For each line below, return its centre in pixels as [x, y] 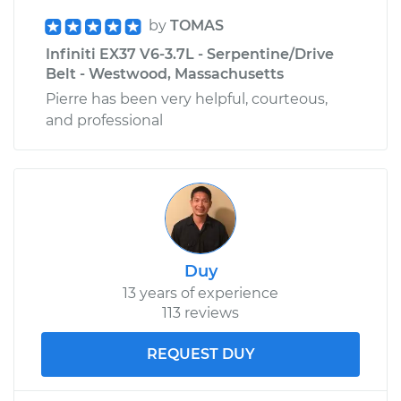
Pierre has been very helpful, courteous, [187, 98]
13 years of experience [200, 293]
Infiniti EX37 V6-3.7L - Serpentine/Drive [190, 54]
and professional [104, 120]
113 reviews [200, 312]
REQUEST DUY [200, 354]
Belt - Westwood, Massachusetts [165, 73]
